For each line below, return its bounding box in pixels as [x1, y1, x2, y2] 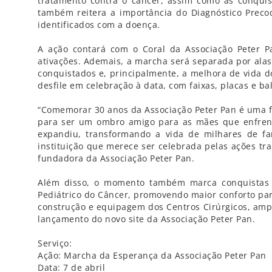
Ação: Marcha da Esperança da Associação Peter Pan [38, 250, 267, 261]
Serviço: [38, 237, 72, 249]
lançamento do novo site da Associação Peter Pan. [38, 213, 255, 225]
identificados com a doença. [38, 19, 160, 30]
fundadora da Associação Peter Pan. [38, 152, 194, 164]
